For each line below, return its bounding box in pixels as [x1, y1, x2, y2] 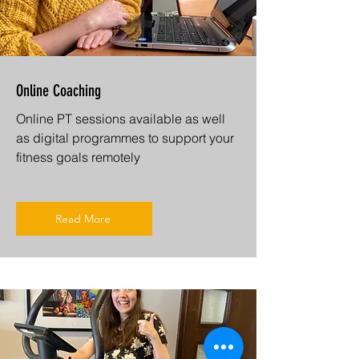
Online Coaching [16, 80, 101, 100]
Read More [54, 211, 111, 226]
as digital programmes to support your [16, 129, 234, 146]
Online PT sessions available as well [16, 110, 225, 127]
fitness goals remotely [16, 148, 140, 165]
